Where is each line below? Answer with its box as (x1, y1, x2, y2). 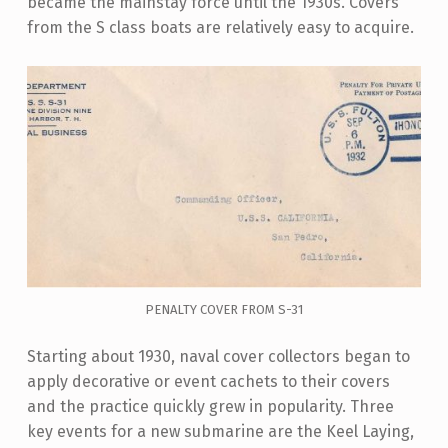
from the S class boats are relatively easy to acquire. (26, 18, 414, 38)
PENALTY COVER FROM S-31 (144, 301, 303, 317)
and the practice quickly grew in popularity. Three (26, 396, 394, 416)
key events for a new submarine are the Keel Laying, (26, 421, 414, 441)
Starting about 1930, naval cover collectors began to (26, 346, 410, 366)
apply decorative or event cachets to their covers (26, 371, 390, 391)
